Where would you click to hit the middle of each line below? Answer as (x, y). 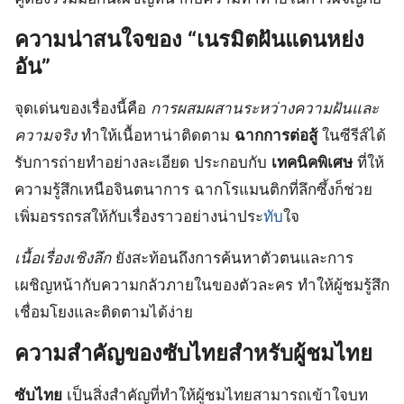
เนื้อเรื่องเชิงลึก (63, 257)
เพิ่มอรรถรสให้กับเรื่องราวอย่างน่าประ (139, 216)
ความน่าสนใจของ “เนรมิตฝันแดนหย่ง (189, 39)
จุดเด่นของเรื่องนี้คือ (83, 108)
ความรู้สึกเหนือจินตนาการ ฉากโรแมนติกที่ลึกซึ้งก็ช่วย (193, 189)
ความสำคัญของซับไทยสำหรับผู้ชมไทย (193, 353)
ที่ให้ (368, 162)
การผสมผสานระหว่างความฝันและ (265, 108)
